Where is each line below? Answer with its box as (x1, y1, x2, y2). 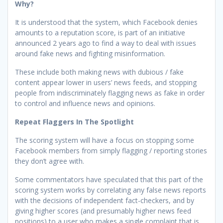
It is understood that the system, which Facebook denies (15, 17, 198, 27)
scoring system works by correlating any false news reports (15, 185, 206, 195)
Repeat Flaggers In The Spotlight (15, 116, 134, 126)
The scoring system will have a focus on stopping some (15, 135, 194, 145)
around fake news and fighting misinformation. (15, 48, 165, 58)
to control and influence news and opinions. (15, 98, 155, 108)
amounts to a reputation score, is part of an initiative (15, 27, 185, 37)
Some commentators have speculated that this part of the (15, 174, 203, 184)
